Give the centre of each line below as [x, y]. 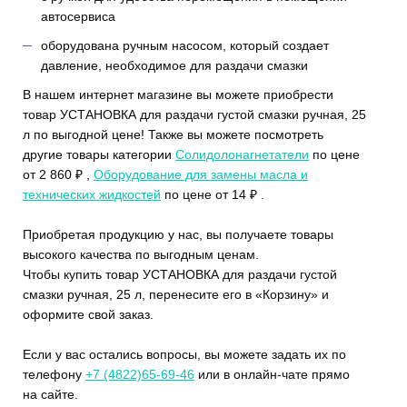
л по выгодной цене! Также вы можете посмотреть [173, 134]
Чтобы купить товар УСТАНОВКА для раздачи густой [180, 274]
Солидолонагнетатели [242, 154]
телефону [54, 374]
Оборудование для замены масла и [201, 174]
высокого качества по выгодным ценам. [141, 254]
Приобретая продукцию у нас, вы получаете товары [178, 234]
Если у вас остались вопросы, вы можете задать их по [184, 354]
